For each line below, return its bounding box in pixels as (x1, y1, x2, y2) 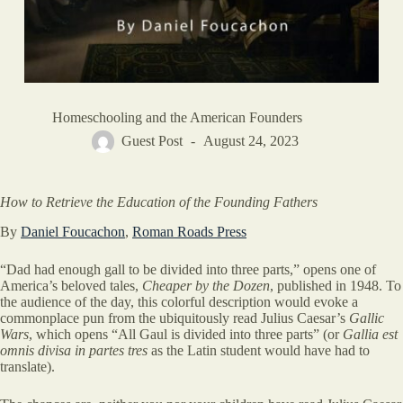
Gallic (345, 310, 384, 327)
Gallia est (343, 327, 398, 343)
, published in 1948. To (270, 278, 401, 294)
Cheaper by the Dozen (142, 278, 270, 294)
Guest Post (121, 133, 184, 149)
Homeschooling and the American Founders (52, 110, 303, 126)
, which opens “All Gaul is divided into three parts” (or (29, 327, 343, 343)
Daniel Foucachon (21, 224, 125, 240)
